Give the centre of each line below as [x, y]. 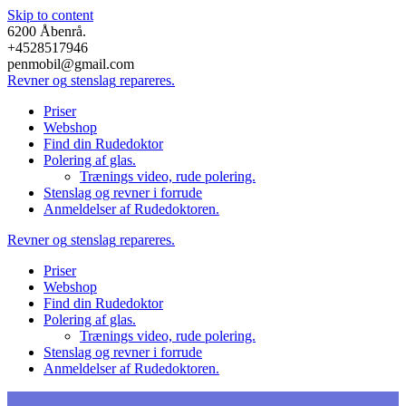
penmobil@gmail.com [71, 64]
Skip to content [50, 15]
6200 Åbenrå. [47, 31]
